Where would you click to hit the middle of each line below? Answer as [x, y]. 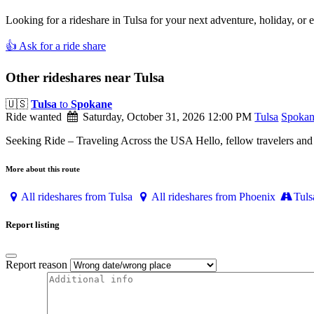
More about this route [43, 169]
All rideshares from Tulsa [77, 197]
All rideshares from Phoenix [213, 197]
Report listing [33, 224]
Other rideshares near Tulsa [85, 77]
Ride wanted [34, 117]
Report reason [36, 264]
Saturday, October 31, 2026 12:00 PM [166, 117]
